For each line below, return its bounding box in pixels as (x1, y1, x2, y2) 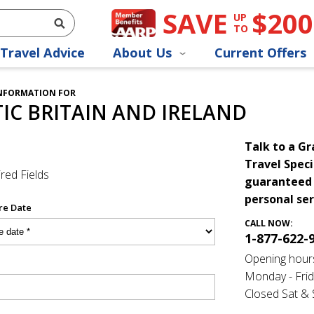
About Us (113, 44, 175, 62)
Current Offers (214, 44, 310, 62)
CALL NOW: (244, 217, 293, 229)
